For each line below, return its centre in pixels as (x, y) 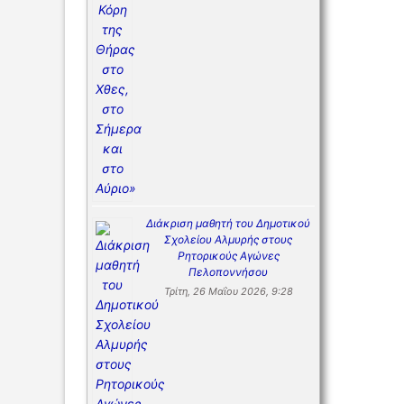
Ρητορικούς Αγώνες (228, 256)
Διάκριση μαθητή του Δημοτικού (228, 224)
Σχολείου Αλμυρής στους (228, 240)
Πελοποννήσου (228, 272)
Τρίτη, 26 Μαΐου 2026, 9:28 (228, 292)
